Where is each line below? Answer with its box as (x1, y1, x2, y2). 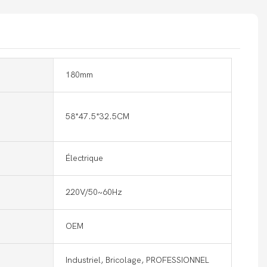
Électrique (66, 153, 103, 163)
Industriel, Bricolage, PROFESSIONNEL (66, 254, 209, 265)
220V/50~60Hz (66, 187, 122, 197)
